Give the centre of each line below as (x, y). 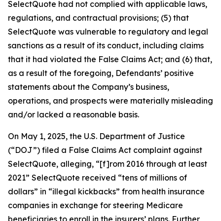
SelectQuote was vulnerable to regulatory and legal (108, 32)
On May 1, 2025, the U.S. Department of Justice (96, 136)
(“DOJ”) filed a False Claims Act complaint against (105, 150)
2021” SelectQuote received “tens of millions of (97, 178)
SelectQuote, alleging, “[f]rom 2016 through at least (108, 164)
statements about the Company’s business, (89, 87)
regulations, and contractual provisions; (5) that (98, 18)
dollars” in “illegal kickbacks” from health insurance (106, 192)
